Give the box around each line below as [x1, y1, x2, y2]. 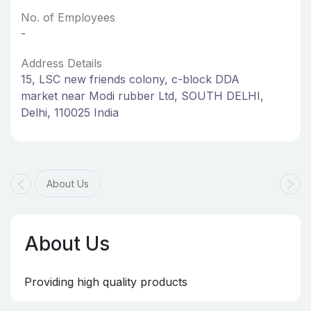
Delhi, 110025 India [21, 106, 119, 119]
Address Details [21, 56, 102, 70]
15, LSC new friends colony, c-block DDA [21, 72, 239, 86]
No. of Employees [21, 10, 115, 24]
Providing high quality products [24, 275, 187, 289]
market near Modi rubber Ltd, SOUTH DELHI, [21, 89, 264, 103]
